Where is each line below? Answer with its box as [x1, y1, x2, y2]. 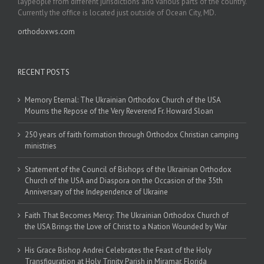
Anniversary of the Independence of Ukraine [25, 186, 168, 197]
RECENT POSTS [18, 67, 70, 77]
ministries [25, 140, 57, 151]
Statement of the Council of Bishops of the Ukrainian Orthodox [25, 164, 232, 174]
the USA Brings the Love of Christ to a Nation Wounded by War [25, 221, 227, 232]
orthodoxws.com [18, 26, 75, 37]
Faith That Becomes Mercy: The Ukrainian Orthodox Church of [25, 210, 229, 220]
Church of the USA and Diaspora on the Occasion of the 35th [25, 175, 223, 186]
